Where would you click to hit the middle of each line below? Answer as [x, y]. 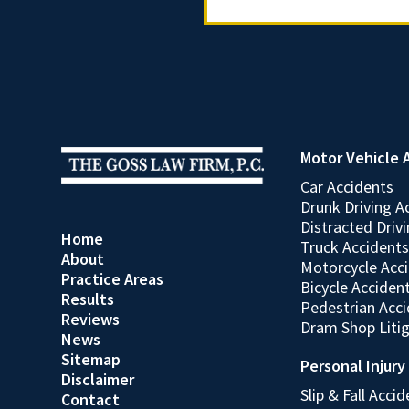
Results [88, 299]
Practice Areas [112, 279]
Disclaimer [98, 379]
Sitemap [91, 359]
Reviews [90, 319]
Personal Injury [353, 366]
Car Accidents [347, 187]
